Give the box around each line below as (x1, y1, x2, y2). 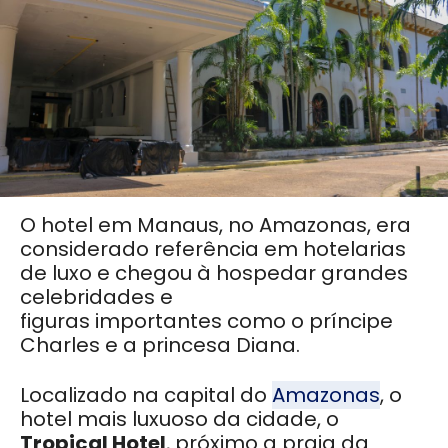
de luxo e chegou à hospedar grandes (20, 259, 408, 288)
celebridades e (20, 283, 173, 312)
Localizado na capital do (20, 381, 272, 410)
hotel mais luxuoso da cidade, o (20, 405, 339, 434)
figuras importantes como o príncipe (20, 307, 393, 336)
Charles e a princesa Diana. (20, 331, 300, 360)
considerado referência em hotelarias (20, 235, 406, 264)
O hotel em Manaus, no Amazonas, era (20, 211, 411, 240)
